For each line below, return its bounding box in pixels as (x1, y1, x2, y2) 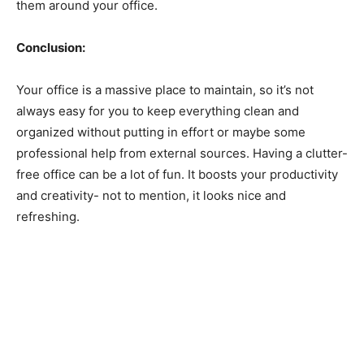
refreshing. (16, 208, 80, 224)
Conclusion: (16, 39, 85, 55)
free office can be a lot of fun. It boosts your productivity (16, 166, 338, 182)
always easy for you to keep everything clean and (16, 102, 299, 119)
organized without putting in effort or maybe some (16, 123, 305, 140)
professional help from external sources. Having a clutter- (16, 145, 348, 161)
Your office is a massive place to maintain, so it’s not (16, 81, 314, 97)
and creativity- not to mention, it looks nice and (16, 187, 286, 203)
